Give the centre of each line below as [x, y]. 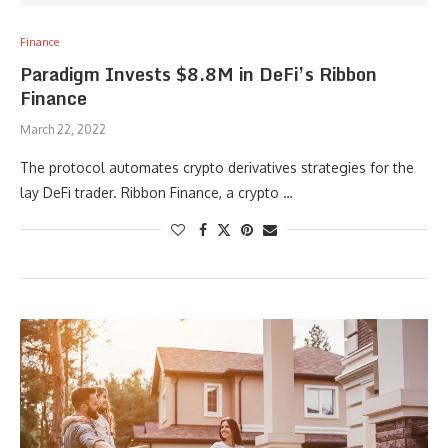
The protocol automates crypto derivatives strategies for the [217, 167]
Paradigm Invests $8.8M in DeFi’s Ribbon [198, 74]
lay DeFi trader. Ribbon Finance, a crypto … [156, 192]
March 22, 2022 [63, 129]
